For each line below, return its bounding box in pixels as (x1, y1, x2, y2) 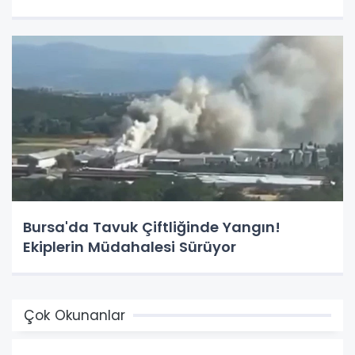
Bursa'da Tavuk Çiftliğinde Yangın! (23, 216, 281, 237)
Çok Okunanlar (24, 305, 125, 325)
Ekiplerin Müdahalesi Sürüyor (23, 236, 236, 257)
